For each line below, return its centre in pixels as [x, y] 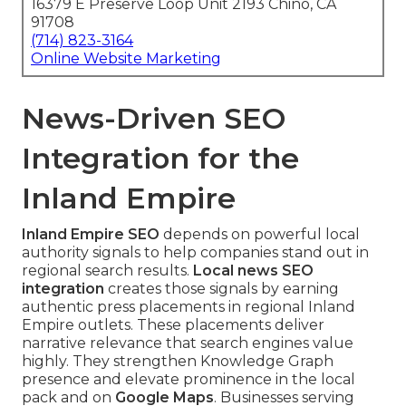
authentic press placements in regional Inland [188, 307]
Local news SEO [253, 271]
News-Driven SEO [154, 119]
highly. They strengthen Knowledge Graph [178, 362]
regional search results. [107, 271]
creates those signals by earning [222, 289]
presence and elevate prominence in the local [188, 380]
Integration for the [160, 159]
